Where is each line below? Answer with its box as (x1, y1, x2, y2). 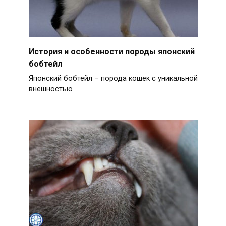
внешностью (28, 84, 73, 93)
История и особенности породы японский (28, 46, 195, 56)
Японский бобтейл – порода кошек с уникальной (28, 74, 198, 83)
